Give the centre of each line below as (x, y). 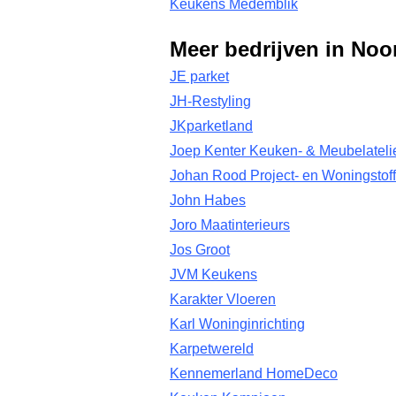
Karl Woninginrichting (237, 324)
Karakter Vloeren (223, 299)
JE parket (199, 76)
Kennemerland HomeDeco (254, 373)
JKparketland (211, 126)
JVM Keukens (213, 274)
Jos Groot (200, 250)
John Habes (208, 200)
